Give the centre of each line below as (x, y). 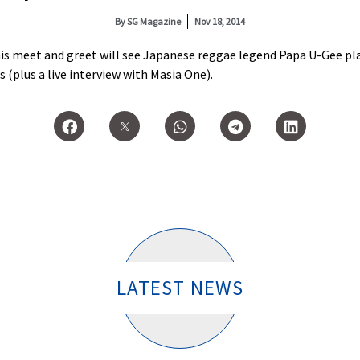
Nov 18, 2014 (220, 21)
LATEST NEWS (180, 288)
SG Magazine (153, 21)
